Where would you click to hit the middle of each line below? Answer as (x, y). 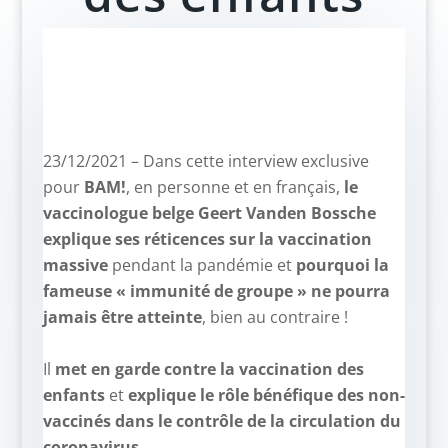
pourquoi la (342, 265)
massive (75, 265)
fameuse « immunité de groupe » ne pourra (216, 291)
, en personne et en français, (234, 187)
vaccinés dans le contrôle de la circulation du (221, 421)
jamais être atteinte (122, 317)
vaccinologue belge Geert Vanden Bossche (209, 213)
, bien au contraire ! (274, 317)
